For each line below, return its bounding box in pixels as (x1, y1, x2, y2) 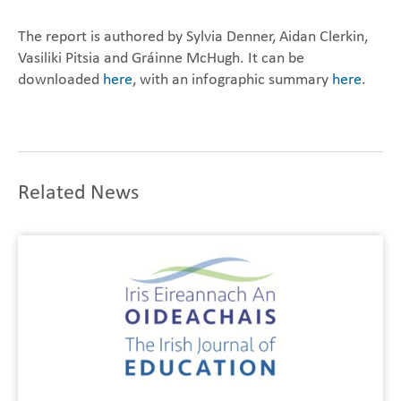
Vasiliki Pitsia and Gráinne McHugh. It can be (18, 50, 304, 67)
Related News (18, 183, 139, 204)
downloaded (18, 72, 103, 89)
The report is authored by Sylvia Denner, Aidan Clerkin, (18, 29, 368, 46)
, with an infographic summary (132, 72, 332, 89)
